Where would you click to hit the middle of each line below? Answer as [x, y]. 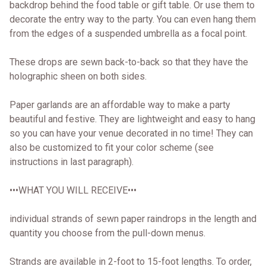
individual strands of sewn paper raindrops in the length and [133, 218]
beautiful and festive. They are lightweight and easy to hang [132, 119]
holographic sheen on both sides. [78, 76]
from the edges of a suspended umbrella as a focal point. [128, 33]
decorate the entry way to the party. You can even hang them [133, 19]
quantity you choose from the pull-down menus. [107, 233]
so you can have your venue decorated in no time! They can [131, 133]
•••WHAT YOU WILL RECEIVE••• [73, 190]
